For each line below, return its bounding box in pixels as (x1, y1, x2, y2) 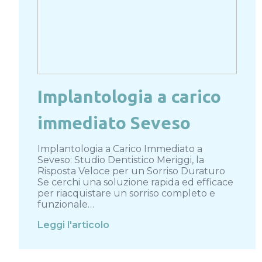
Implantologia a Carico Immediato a (37, 143, 202, 154)
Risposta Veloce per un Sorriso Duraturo (37, 165, 225, 177)
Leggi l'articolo (37, 219, 109, 230)
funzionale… (37, 198, 94, 210)
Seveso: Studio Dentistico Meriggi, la (37, 154, 204, 166)
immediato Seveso (37, 112, 191, 133)
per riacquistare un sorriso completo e (37, 187, 215, 199)
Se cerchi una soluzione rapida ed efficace (37, 176, 233, 188)
